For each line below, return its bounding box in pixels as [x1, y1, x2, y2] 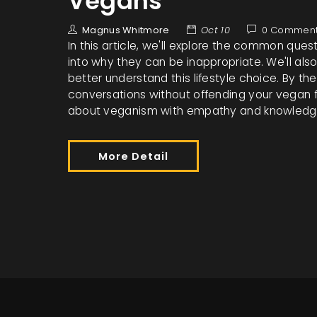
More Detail [98, 149, 168, 163]
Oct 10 [201, 23, 230, 37]
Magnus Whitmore [82, 23, 170, 37]
